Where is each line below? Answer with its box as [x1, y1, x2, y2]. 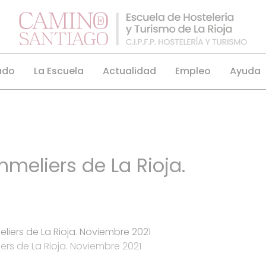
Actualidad [102, 64, 156, 78]
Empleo [175, 64, 211, 78]
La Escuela [33, 64, 84, 78]
